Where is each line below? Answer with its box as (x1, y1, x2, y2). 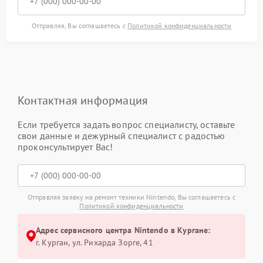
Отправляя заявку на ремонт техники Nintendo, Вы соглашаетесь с (27, 192, 236, 201)
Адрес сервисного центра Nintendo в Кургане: (36, 224, 211, 235)
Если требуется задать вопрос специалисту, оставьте (18, 118, 235, 130)
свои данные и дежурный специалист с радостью (18, 129, 225, 141)
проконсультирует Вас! (18, 140, 113, 153)
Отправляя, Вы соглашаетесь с (31, 21, 128, 30)
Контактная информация (18, 92, 149, 108)
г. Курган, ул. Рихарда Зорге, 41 (36, 237, 153, 248)
